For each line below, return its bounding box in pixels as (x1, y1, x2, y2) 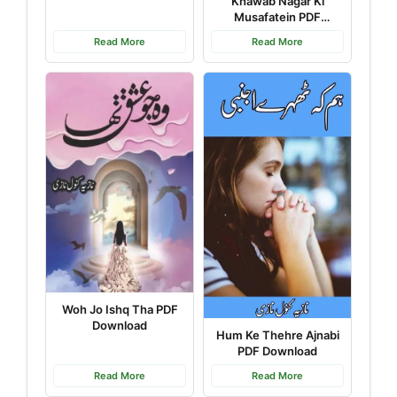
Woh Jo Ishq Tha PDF (61, 302, 178, 317)
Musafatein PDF (234, 9, 321, 24)
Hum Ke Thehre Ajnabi (215, 328, 339, 343)
